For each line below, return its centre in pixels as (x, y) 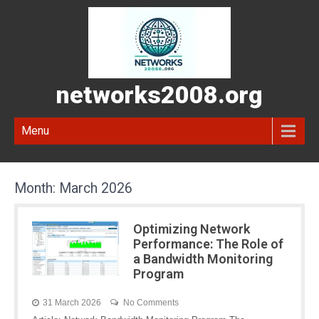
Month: (37, 188)
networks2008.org (159, 95)
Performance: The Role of (208, 244)
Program (158, 274)
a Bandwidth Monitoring (203, 259)
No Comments (151, 303)
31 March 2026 (72, 303)
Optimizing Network (191, 229)
